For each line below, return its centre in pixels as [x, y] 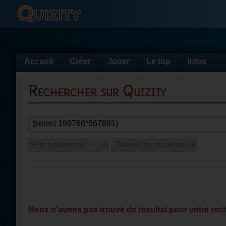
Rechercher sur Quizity [102, 91]
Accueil [39, 61]
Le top [158, 61]
